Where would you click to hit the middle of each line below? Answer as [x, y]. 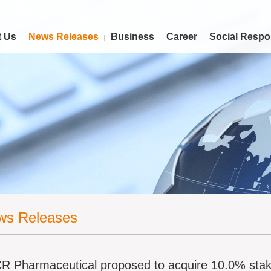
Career [182, 37]
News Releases [64, 37]
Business [132, 37]
